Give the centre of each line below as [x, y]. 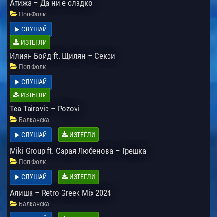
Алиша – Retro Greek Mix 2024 [60, 193]
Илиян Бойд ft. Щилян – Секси [62, 55]
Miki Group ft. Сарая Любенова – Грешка [78, 150]
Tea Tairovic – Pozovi [45, 108]
